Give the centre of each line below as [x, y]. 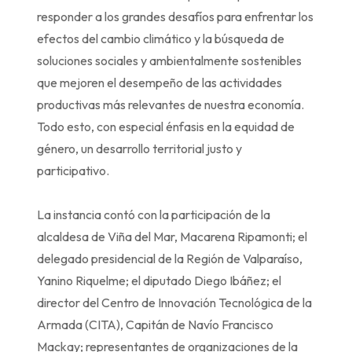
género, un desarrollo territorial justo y [139, 148]
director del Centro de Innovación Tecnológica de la [174, 302]
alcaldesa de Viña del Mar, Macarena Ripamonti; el [172, 236]
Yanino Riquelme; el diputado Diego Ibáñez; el [159, 280]
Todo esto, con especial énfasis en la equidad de [166, 126]
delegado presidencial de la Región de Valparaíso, [170, 258]
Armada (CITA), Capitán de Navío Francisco [155, 324]
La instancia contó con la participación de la [154, 214]
